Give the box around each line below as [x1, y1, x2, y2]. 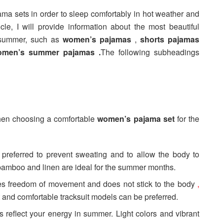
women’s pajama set [97, 113, 177, 125]
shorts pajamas [140, 33, 199, 45]
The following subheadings [101, 46, 199, 58]
